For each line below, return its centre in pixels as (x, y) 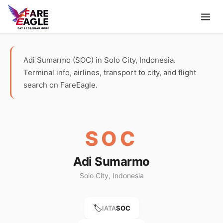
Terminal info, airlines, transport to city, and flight (110, 72)
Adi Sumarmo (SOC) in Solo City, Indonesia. (100, 60)
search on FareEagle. (60, 85)
